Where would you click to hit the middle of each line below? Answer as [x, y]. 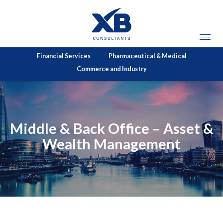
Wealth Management [111, 144]
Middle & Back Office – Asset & [111, 128]
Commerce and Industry [111, 69]
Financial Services [63, 56]
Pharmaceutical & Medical [147, 56]
